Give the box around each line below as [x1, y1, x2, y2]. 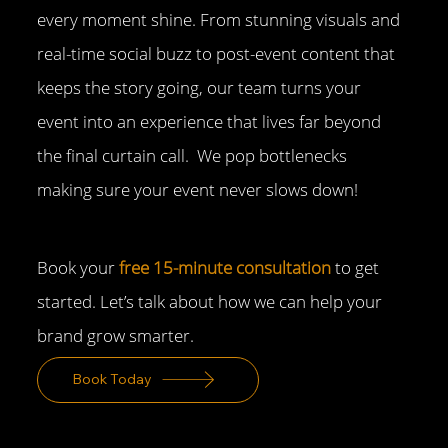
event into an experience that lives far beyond [37, 110, 382, 134]
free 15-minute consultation [119, 256, 332, 280]
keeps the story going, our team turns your [37, 76, 362, 100]
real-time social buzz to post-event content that [37, 42, 396, 66]
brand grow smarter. [37, 324, 195, 348]
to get [331, 256, 380, 280]
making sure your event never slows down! [37, 178, 359, 202]
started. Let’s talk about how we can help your [37, 290, 383, 314]
